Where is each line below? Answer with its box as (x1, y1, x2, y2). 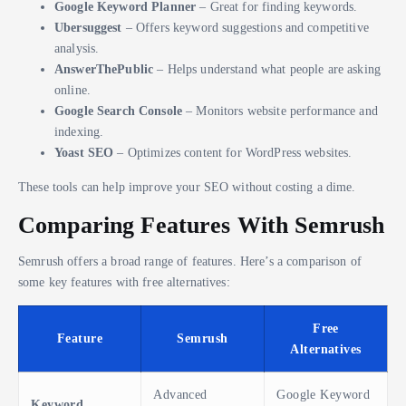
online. (54, 82, 91, 98)
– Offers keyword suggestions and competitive (121, 20, 369, 35)
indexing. (54, 124, 104, 140)
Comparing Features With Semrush (18, 210, 385, 238)
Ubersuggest (54, 20, 122, 35)
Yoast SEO (54, 145, 114, 160)
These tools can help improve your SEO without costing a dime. (18, 179, 356, 194)
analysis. (54, 41, 100, 56)
